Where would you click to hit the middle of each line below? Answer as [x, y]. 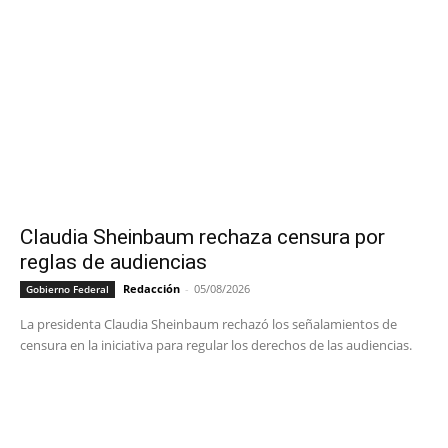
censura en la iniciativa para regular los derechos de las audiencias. [216, 345]
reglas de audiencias [113, 262]
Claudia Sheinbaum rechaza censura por [202, 237]
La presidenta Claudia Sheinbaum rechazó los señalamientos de [208, 324]
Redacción [151, 289]
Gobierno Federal [67, 289]
